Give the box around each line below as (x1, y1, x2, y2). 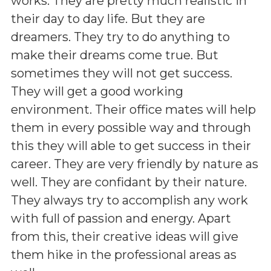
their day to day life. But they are (11, 11, 205, 26)
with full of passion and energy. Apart (11, 211, 231, 226)
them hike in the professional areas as (11, 247, 237, 262)
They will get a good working (11, 83, 183, 99)
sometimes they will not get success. (11, 65, 232, 80)
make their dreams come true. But (11, 47, 218, 62)
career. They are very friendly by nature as (11, 156, 258, 171)
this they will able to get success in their (11, 138, 251, 153)
